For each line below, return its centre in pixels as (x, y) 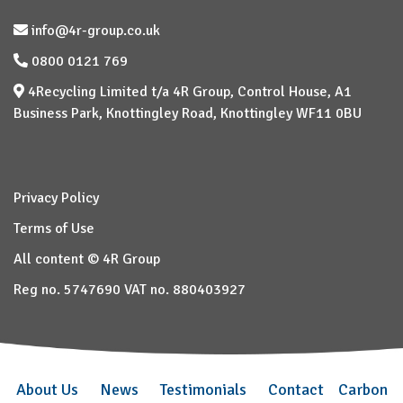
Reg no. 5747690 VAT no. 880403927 (130, 289)
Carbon (363, 390)
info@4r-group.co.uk (94, 30)
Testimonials (203, 390)
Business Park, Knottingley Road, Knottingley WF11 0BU (188, 113)
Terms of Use (54, 228)
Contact (296, 390)
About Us (47, 390)
